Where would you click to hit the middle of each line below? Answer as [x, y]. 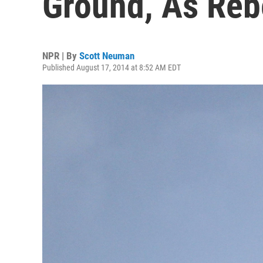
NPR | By [61, 56]
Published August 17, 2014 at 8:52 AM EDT [112, 68]
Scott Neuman [107, 56]
